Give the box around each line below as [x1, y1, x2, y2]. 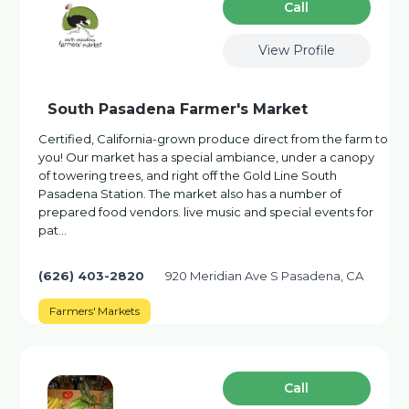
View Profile [257, 42, 335, 58]
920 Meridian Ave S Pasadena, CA [165, 268, 364, 283]
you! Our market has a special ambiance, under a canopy [38, 150, 375, 164]
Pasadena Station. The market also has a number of [38, 186, 342, 201]
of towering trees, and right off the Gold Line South [38, 168, 338, 183]
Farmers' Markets [49, 304, 140, 318]
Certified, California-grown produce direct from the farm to [38, 131, 389, 146]
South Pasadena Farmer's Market [47, 100, 309, 118]
